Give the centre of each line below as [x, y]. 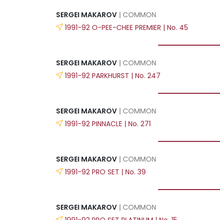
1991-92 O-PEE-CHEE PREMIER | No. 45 [126, 27]
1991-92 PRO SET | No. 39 [105, 172]
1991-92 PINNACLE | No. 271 [108, 124]
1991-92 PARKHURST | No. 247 [113, 75]
